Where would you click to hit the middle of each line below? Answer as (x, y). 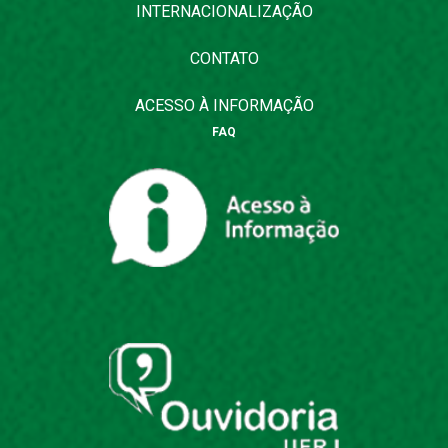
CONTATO (224, 59)
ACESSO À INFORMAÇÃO (224, 106)
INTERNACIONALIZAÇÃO (224, 12)
